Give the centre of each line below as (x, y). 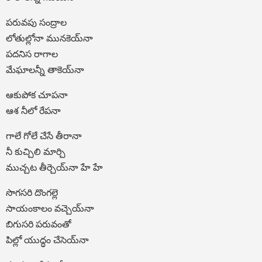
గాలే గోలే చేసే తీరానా (44, 136)
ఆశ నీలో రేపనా (33, 111)
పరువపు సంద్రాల (36, 23)
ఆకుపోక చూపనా (37, 95)
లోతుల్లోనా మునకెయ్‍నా (49, 39)
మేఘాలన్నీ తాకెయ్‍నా (45, 70)
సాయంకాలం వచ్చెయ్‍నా (50, 209)
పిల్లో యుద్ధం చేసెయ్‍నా (47, 240)
